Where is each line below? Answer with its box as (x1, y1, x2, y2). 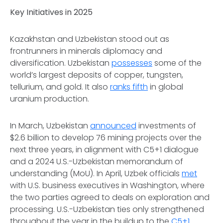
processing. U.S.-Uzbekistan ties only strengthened (10, 204, 204, 215)
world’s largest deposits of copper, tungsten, (10, 69, 183, 81)
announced (90, 120, 136, 131)
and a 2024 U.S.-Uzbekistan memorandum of (10, 156, 183, 167)
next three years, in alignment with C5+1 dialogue (10, 144, 199, 155)
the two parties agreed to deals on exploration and (10, 192, 210, 203)
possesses (111, 57, 152, 69)
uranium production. (10, 93, 91, 105)
